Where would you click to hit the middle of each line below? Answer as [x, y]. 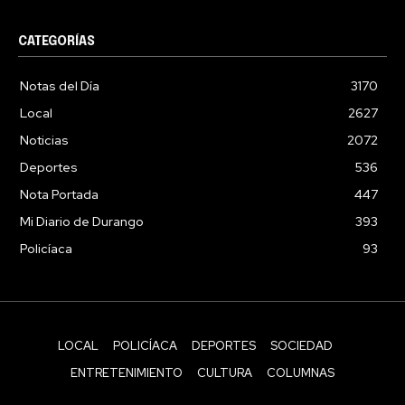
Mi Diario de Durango [82, 221]
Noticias [44, 140]
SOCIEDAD [301, 345]
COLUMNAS [301, 372]
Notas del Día [60, 85]
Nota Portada [59, 194]
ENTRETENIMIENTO [127, 372]
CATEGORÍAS [57, 41]
